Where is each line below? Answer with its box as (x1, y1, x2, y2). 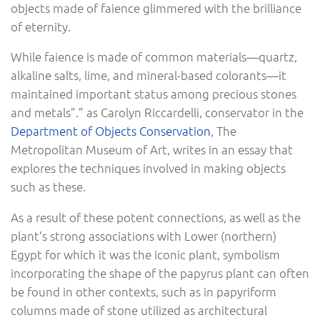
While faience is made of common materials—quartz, (11, 49, 297, 65)
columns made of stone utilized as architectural (11, 302, 267, 319)
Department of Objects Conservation (11, 123, 211, 139)
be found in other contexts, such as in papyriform (11, 284, 276, 300)
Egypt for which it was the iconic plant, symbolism (11, 246, 280, 263)
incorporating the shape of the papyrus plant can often (11, 265, 309, 281)
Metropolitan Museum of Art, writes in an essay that (11, 141, 293, 158)
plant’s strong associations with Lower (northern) (11, 228, 276, 244)
